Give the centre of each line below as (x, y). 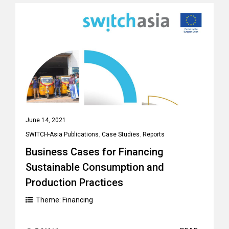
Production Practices (74, 182)
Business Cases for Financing (95, 152)
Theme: (49, 200)
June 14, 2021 (46, 120)
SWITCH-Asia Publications (62, 134)
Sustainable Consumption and (95, 167)
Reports (154, 134)
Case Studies (121, 134)
